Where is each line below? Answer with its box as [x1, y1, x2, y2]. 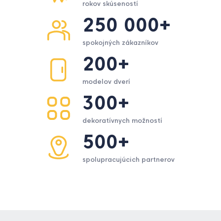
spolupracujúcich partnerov [82, 155, 175, 164]
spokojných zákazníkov [82, 38, 158, 47]
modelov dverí [82, 77, 130, 86]
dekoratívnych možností [82, 116, 162, 125]
